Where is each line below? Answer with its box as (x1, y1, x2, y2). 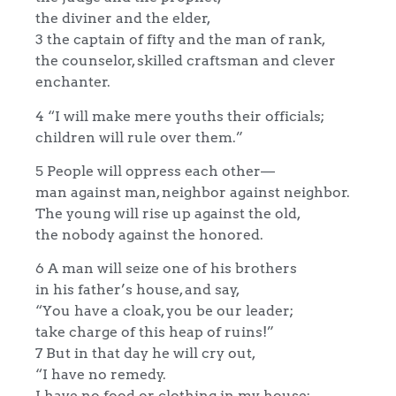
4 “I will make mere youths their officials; (35, 106, 324, 125)
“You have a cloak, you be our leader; (35, 301, 293, 320)
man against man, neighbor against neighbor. (35, 182, 350, 201)
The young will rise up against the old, (35, 203, 301, 222)
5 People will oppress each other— (35, 161, 275, 179)
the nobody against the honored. (35, 225, 263, 243)
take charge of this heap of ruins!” (35, 323, 274, 341)
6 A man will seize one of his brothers (35, 259, 297, 278)
